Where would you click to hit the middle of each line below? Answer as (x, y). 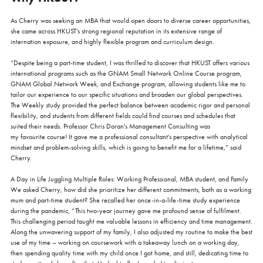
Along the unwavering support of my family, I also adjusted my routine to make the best (131, 232)
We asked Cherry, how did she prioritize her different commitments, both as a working (131, 189)
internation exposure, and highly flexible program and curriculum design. (112, 41)
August (43, 204)
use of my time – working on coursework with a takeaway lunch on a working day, (125, 242)
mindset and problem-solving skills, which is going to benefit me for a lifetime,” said (126, 147)
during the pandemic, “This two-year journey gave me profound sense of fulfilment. (126, 210)
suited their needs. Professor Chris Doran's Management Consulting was (110, 126)
